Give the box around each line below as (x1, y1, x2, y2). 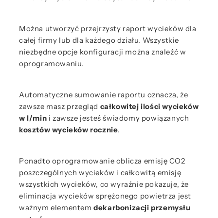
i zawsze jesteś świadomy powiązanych (47, 113, 189, 123)
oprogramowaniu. (19, 59, 84, 68)
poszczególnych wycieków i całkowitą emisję (19, 168, 182, 177)
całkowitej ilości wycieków (100, 102, 199, 111)
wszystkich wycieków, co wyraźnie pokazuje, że (19, 180, 189, 189)
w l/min (19, 113, 47, 123)
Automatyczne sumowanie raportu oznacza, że (19, 90, 188, 99)
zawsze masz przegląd (19, 102, 100, 111)
